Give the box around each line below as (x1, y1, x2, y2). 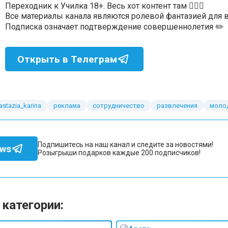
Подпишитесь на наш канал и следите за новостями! (38, 140, 213, 149)
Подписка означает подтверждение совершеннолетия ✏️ (5, 22, 224, 32)
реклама (53, 102, 80, 109)
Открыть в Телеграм (17, 53, 117, 65)
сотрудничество (93, 102, 145, 109)
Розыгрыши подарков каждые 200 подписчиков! (38, 149, 201, 157)
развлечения (157, 102, 197, 109)
